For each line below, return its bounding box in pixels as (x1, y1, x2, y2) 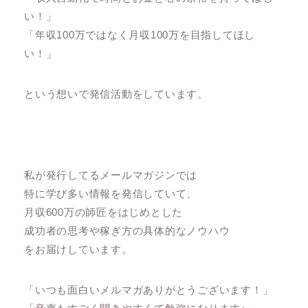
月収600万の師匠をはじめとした (24, 206, 184, 219)
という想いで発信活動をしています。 (24, 88, 208, 100)
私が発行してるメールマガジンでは (24, 169, 198, 181)
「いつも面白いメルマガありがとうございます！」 (24, 284, 274, 296)
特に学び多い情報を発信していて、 (24, 188, 198, 200)
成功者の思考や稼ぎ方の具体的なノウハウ (24, 225, 230, 237)
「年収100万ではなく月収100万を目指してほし (24, 29, 256, 41)
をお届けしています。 (24, 243, 133, 256)
